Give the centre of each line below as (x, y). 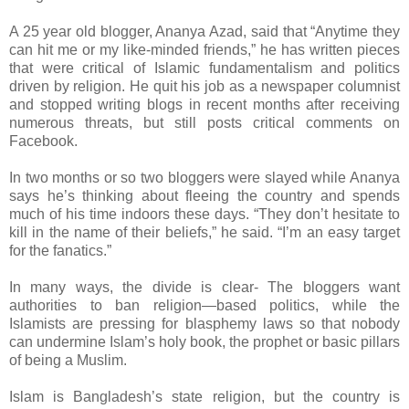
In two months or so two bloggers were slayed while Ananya (204, 177)
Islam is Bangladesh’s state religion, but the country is (204, 396)
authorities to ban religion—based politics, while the (204, 305)
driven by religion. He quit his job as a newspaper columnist (204, 86)
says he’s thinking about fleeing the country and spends (204, 195)
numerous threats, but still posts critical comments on (204, 122)
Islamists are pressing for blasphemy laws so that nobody (204, 323)
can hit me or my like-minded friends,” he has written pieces (204, 49)
